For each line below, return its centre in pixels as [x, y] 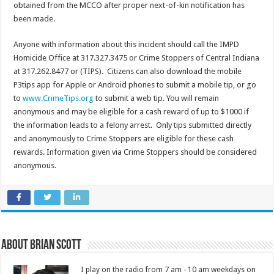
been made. [35, 19]
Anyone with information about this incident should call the [117, 45]
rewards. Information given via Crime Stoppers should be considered [135, 152]
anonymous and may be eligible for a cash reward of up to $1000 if [131, 112]
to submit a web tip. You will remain [157, 98]
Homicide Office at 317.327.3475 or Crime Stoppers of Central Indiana [137, 58]
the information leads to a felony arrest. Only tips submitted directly [133, 125]
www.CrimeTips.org [58, 98]
